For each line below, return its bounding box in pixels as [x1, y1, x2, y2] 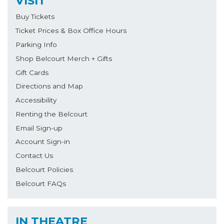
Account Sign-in [15, 137, 70, 146]
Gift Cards [15, 68, 48, 76]
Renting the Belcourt [15, 109, 87, 118]
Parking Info [15, 40, 57, 49]
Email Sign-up [15, 123, 62, 132]
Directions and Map [15, 82, 83, 90]
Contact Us [15, 151, 53, 160]
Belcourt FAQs [15, 179, 66, 187]
